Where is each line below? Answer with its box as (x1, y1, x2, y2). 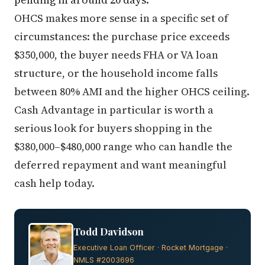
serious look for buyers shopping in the (14, 120, 212, 135)
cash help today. (14, 175, 95, 190)
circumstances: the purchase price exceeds (14, 28, 230, 44)
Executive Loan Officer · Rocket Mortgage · (73, 243, 228, 252)
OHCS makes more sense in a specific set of (14, 10, 228, 25)
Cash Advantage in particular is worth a (14, 102, 214, 117)
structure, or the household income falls (14, 65, 218, 80)
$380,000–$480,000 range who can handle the (14, 138, 232, 154)
